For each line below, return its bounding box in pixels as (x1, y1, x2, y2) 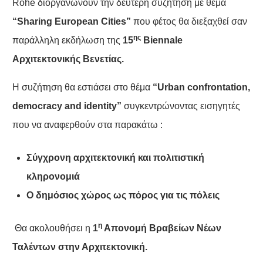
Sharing (16, 16, 52, 27)
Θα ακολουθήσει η (14, 223, 93, 234)
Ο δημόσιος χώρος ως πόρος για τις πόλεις (26, 190, 220, 201)
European (54, 16, 99, 27)
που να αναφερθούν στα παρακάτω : (12, 120, 163, 130)
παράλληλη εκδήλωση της (12, 35, 123, 46)
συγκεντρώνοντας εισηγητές (121, 101, 240, 112)
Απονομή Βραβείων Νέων (102, 223, 221, 234)
